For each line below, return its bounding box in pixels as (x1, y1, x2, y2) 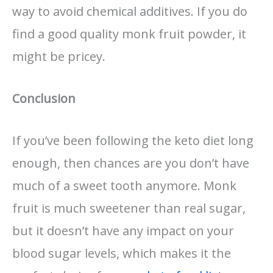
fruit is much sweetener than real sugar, (12, 199, 246, 216)
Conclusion (12, 90, 76, 107)
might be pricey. (12, 48, 105, 65)
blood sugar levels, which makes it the (12, 244, 231, 261)
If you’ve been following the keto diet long (12, 132, 253, 149)
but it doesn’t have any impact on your (12, 222, 234, 239)
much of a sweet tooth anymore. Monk (12, 177, 236, 194)
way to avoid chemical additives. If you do (12, 2, 247, 19)
